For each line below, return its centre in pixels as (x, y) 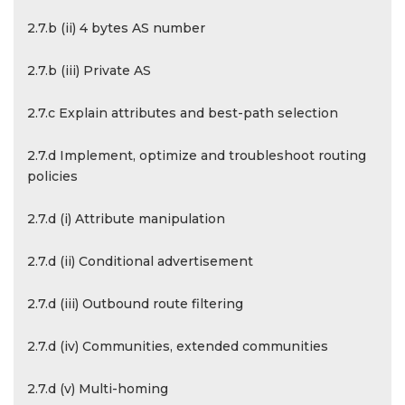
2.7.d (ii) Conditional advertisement (140, 261)
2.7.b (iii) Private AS (89, 71)
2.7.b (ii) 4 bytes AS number (116, 28)
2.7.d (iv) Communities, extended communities (178, 346)
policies (52, 176)
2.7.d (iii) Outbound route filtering (135, 304)
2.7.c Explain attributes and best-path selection (183, 113)
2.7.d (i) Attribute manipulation (126, 219)
